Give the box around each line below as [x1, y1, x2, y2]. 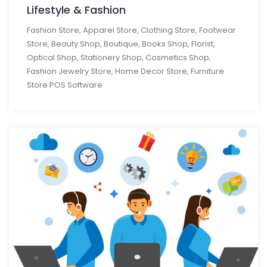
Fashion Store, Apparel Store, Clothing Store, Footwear [27, 24, 236, 36]
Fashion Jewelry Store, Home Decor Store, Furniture [27, 65, 224, 77]
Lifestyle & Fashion [27, 2, 126, 17]
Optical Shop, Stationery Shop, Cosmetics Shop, [27, 51, 211, 63]
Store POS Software [27, 79, 103, 91]
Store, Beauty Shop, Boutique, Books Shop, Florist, [27, 38, 215, 49]
